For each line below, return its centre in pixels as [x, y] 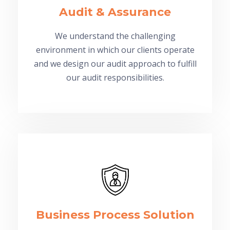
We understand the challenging [115, 36]
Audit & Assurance [115, 12]
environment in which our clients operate [115, 50]
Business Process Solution [115, 215]
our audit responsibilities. [115, 77]
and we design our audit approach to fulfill [115, 63]
